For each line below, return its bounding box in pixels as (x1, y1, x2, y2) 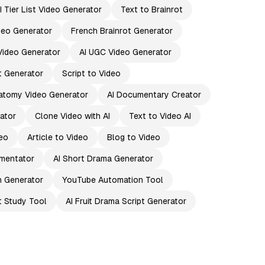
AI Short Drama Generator (53, 154, 153, 163)
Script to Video (62, 69, 121, 78)
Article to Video (27, 132, 88, 142)
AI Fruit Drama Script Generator (66, 196, 186, 206)
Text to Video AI (128, 111, 191, 121)
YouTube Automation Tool (62, 175, 163, 185)
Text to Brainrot (120, 5, 183, 14)
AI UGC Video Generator (79, 47, 172, 57)
